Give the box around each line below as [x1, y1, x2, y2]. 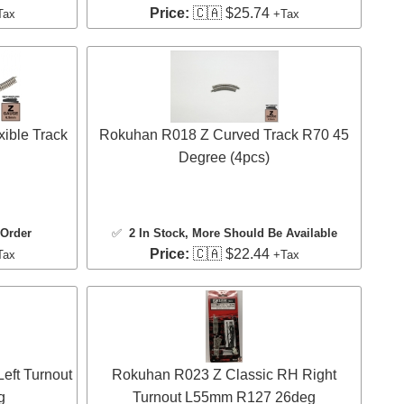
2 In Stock [128, 225, 185, 240]
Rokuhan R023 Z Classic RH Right [112, 366, 336, 382]
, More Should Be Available [184, 225, 337, 240]
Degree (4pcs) [179, 149, 270, 165]
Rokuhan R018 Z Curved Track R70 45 [99, 126, 349, 142]
